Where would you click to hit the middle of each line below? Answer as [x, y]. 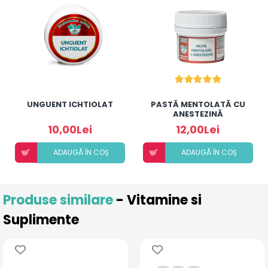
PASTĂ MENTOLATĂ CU [198, 104]
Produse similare [60, 200]
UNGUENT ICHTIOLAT [70, 104]
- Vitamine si [159, 200]
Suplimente [41, 220]
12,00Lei [198, 129]
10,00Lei [70, 129]
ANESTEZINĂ [198, 114]
